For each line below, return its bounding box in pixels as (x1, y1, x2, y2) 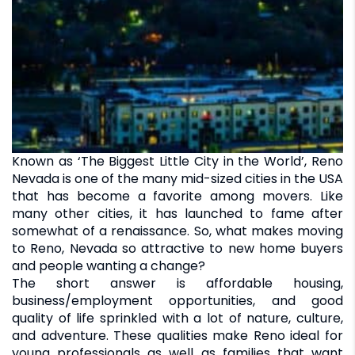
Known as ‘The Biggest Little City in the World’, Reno (12, 151, 343, 170)
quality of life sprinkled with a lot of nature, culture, (12, 308, 343, 327)
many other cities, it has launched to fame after (12, 204, 343, 223)
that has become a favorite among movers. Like (12, 186, 343, 205)
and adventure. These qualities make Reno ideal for (12, 326, 343, 345)
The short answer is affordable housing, (12, 273, 343, 292)
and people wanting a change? (12, 256, 205, 275)
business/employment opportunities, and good (12, 291, 343, 310)
